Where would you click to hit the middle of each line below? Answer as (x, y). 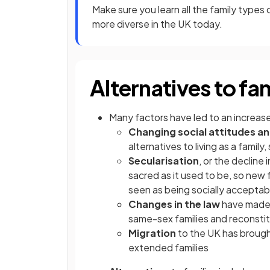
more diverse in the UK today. (157, 24)
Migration (152, 233)
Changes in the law (174, 204)
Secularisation (164, 161)
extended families (168, 248)
